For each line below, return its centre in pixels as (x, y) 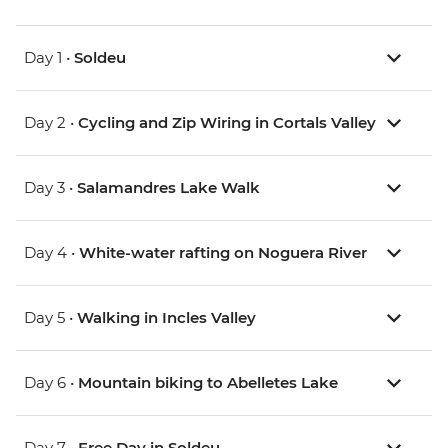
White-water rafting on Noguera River (223, 253)
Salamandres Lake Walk (168, 188)
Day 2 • (51, 123)
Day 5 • (50, 318)
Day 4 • (51, 253)
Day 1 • (49, 58)
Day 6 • (51, 383)
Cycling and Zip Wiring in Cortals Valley (227, 123)
